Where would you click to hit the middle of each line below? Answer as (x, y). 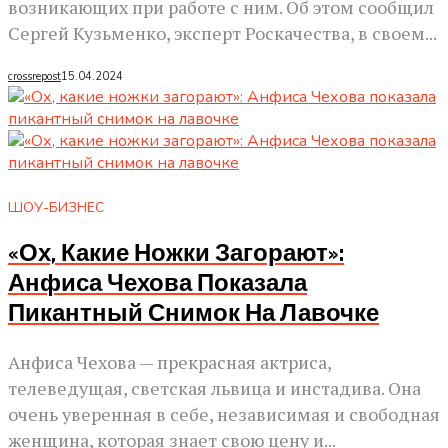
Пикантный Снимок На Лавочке (193, 313)
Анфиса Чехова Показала (157, 283)
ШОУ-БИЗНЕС (56, 207)
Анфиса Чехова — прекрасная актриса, (169, 361)
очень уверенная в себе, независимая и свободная (224, 413)
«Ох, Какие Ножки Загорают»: (176, 253)
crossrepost (34, 77)
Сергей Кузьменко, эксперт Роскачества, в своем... (222, 33)
